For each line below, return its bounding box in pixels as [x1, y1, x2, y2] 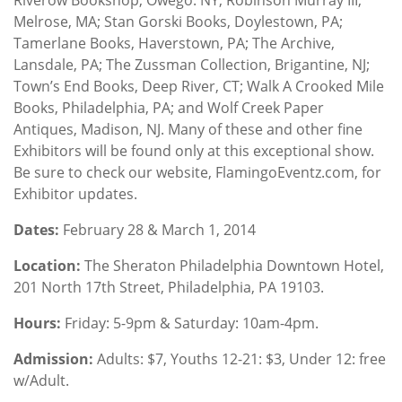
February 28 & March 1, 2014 [63, 219, 256, 240]
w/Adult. [13, 370, 69, 390]
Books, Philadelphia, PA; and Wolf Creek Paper [13, 97, 324, 118]
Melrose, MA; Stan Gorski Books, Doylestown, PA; [13, 11, 343, 31]
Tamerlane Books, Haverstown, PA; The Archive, [13, 32, 335, 53]
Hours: [13, 312, 61, 333]
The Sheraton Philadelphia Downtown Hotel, [81, 255, 384, 275]
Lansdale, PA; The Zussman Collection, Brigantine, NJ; [13, 54, 370, 74]
